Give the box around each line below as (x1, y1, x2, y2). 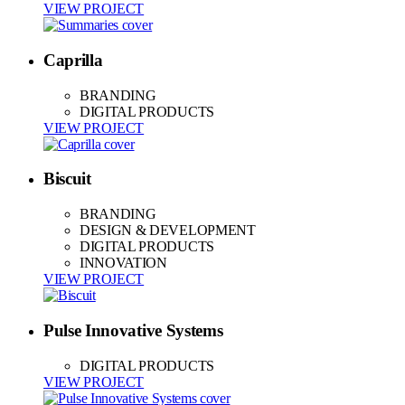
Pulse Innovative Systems (43, 320, 223, 340)
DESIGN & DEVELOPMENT (80, 222, 256, 239)
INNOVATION (80, 255, 167, 271)
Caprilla (43, 51, 103, 71)
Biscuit (43, 169, 91, 189)
